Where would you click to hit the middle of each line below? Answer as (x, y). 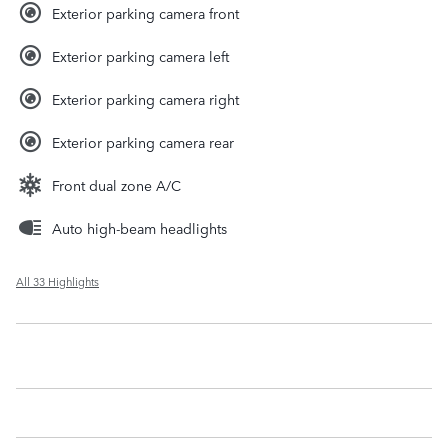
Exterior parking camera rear (143, 142)
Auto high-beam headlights (139, 228)
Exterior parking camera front (145, 13)
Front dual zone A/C (116, 185)
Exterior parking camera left (140, 56)
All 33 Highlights (57, 282)
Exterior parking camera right (145, 99)
